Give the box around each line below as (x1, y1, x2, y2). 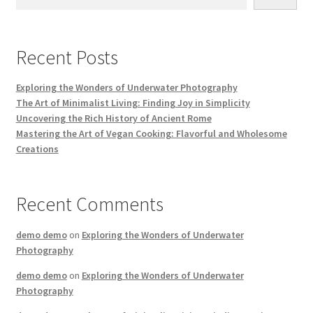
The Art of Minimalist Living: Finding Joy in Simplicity (15, 96, 250, 110)
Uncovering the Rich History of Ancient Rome (15, 112, 212, 125)
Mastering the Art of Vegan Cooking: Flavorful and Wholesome (15, 127, 287, 140)
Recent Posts (15, 45, 118, 71)
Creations (15, 143, 59, 156)
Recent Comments (15, 191, 163, 217)
